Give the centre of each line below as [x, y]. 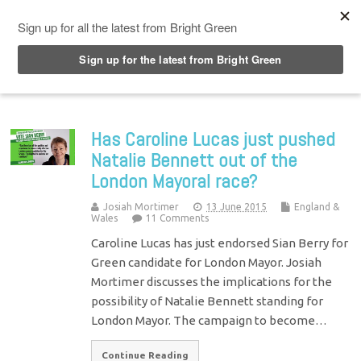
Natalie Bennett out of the [195, 160]
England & [317, 206]
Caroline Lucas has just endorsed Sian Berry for [220, 243]
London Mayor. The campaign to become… [210, 320]
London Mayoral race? [174, 180]
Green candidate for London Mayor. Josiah [207, 262]
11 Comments [178, 218]
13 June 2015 [237, 206]
